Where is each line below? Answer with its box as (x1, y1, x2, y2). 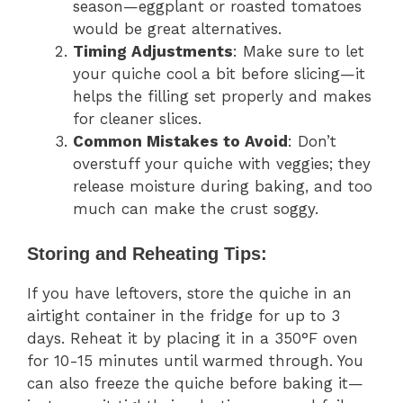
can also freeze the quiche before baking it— (27, 374, 363, 393)
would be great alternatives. (73, 19, 282, 38)
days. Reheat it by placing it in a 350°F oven (27, 329, 358, 348)
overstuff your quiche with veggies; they (73, 154, 371, 173)
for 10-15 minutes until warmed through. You (27, 352, 363, 371)
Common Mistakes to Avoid (73, 131, 288, 150)
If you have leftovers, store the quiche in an (27, 284, 352, 303)
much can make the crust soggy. (73, 199, 318, 218)
